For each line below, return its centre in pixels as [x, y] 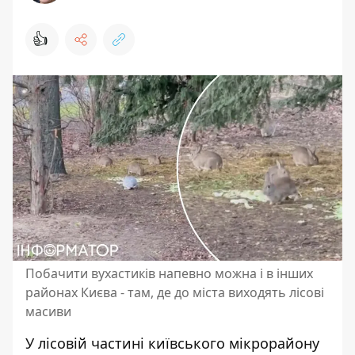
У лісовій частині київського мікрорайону [172, 343]
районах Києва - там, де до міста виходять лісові [175, 292]
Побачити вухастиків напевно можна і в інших [169, 273]
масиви [48, 311]
